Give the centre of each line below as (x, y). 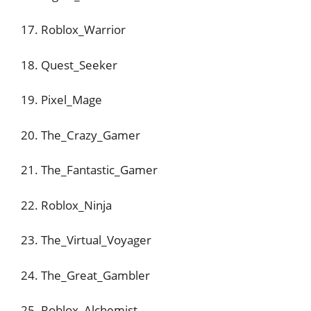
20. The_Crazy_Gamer (81, 135)
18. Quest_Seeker (69, 65)
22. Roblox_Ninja (66, 205)
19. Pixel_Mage (61, 100)
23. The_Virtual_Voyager (86, 240)
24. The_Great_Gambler (85, 275)
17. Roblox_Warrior (73, 30)
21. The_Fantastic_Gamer (89, 170)
